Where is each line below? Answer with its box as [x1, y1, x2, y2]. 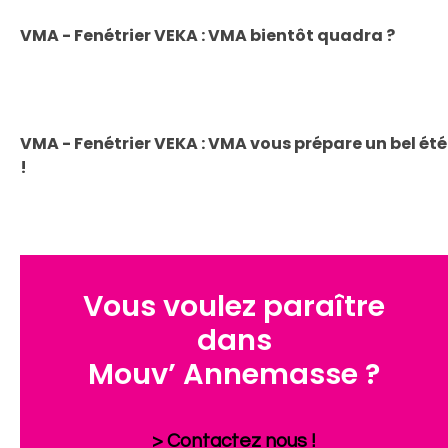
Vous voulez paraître [83, 286, 385, 327]
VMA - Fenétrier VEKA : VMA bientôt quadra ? [20, 24, 395, 47]
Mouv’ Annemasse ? [88, 354, 380, 395]
